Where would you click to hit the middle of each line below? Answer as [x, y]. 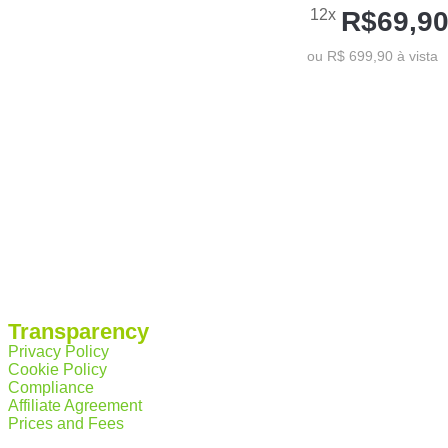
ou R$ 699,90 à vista [372, 56]
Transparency [78, 331]
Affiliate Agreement [75, 405]
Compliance [51, 387]
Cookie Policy [57, 369]
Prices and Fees [66, 423]
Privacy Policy [58, 351]
